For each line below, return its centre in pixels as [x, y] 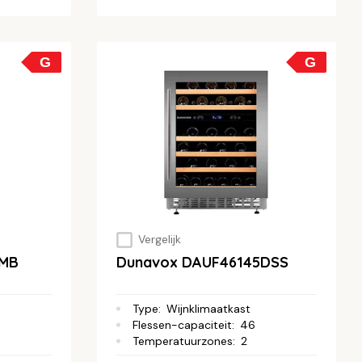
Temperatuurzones [183, 341]
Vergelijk [159, 240]
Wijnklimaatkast [208, 308]
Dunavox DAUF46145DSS [202, 262]
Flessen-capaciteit [182, 324]
